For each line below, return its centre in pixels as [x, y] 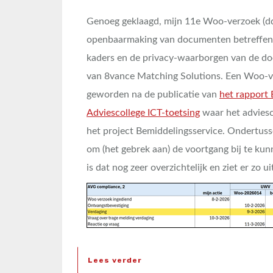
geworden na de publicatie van [153, 94]
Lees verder [115, 260]
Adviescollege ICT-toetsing [143, 113]
